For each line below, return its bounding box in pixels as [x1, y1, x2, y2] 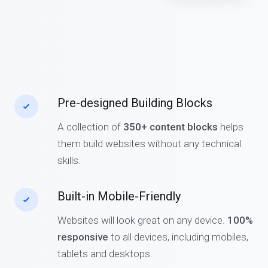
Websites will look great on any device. [57, 214, 227, 226]
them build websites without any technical [57, 138, 241, 150]
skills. [57, 154, 81, 166]
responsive [57, 231, 108, 243]
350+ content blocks [121, 121, 218, 133]
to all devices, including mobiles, [108, 231, 248, 243]
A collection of [57, 121, 121, 133]
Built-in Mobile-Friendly [57, 189, 181, 203]
